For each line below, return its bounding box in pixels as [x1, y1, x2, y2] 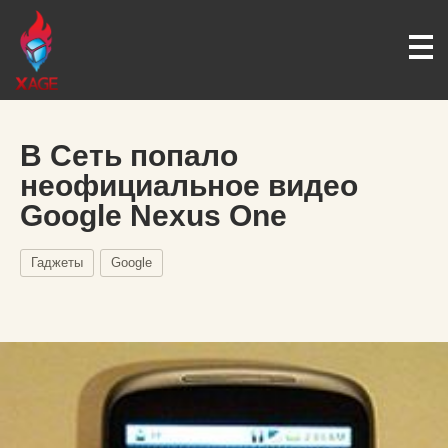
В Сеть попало [20, 139, 238, 172]
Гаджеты [31, 255, 83, 270]
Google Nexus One [20, 199, 287, 232]
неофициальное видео [20, 169, 358, 202]
